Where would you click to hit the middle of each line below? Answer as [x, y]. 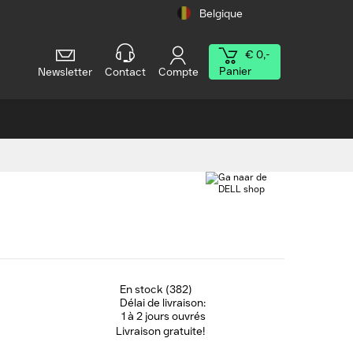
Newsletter [65, 72]
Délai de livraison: [163, 303]
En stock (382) [156, 290]
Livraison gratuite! [161, 331]
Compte [178, 72]
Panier [235, 71]
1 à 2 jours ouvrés [163, 316]
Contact [125, 72]
